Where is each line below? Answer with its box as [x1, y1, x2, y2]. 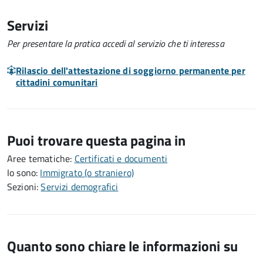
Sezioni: [7, 180, 41, 194]
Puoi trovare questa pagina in [7, 130, 186, 151]
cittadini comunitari [16, 75, 98, 89]
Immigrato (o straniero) [40, 166, 134, 180]
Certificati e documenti [74, 151, 168, 166]
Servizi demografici [41, 180, 119, 194]
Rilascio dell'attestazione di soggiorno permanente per [16, 63, 245, 77]
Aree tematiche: [7, 151, 75, 166]
